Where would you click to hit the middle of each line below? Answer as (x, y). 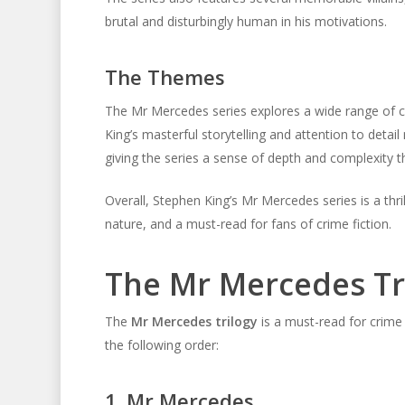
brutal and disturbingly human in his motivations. (245, 21)
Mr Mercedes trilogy (194, 321)
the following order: (161, 345)
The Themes (165, 77)
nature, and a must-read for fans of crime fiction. (248, 224)
